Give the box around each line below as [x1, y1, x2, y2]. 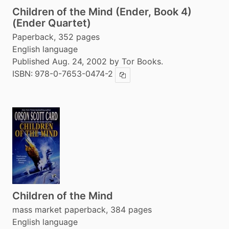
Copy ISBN [122, 75, 153, 81]
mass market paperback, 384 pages [12, 204, 152, 215]
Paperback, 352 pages [12, 32, 100, 42]
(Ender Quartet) [12, 17, 91, 29]
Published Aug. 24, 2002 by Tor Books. [12, 56, 163, 66]
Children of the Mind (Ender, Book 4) [12, 6, 192, 18]
